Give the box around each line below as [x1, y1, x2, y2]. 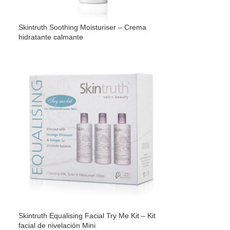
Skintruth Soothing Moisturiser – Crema [18, 23, 147, 31]
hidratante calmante [18, 32, 84, 41]
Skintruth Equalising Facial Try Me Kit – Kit [18, 212, 156, 220]
